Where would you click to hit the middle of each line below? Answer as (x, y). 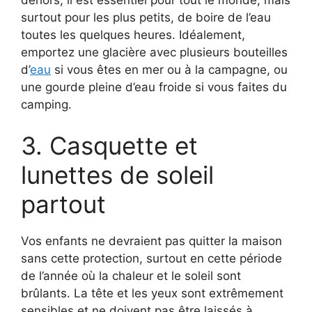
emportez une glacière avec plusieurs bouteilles (154, 52)
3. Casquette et (109, 146)
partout (63, 204)
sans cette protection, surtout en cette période (151, 259)
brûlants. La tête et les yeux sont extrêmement (152, 294)
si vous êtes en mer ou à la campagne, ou (169, 69)
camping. (46, 104)
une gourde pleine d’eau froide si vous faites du (154, 87)
